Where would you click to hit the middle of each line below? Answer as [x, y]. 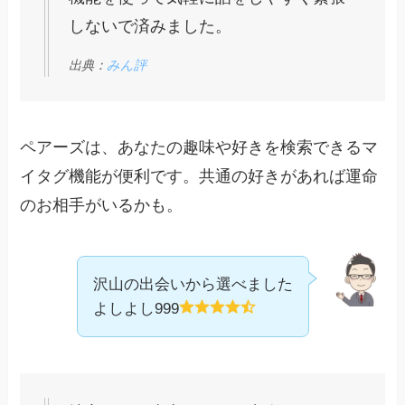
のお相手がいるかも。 [102, 206]
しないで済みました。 [151, 27]
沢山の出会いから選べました [193, 285]
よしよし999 [136, 309]
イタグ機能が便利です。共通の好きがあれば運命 [199, 177]
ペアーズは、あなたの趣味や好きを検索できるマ [199, 148]
